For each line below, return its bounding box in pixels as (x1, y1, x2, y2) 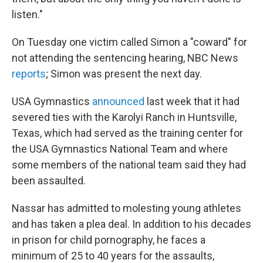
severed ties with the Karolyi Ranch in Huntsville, (12, 111, 237, 123)
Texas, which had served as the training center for (12, 127, 243, 139)
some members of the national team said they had (12, 159, 246, 171)
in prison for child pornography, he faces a (12, 234, 205, 246)
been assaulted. (12, 174, 86, 187)
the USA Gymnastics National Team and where (12, 143, 228, 155)
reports (12, 68, 46, 80)
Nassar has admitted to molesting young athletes (12, 202, 241, 214)
